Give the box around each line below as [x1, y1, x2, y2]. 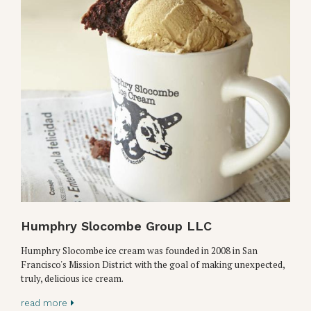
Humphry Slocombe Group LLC [21, 219, 212, 234]
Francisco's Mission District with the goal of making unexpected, [21, 258, 285, 271]
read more [21, 298, 67, 309]
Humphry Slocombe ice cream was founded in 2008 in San [21, 244, 258, 258]
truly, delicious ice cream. [21, 272, 124, 285]
